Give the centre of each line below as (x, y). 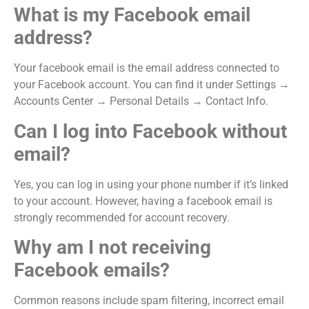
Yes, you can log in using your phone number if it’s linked (151, 184)
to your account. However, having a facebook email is (143, 201)
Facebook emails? (92, 270)
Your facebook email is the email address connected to (147, 68)
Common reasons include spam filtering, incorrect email (149, 300)
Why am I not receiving (112, 247)
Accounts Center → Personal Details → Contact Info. (141, 101)
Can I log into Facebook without (150, 131)
